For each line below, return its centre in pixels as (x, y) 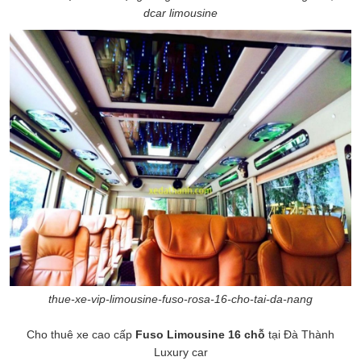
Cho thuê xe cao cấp (81, 334)
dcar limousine (180, 12)
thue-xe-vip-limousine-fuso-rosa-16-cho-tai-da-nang (180, 299)
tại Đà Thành (300, 334)
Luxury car (180, 352)
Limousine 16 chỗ (216, 334)
